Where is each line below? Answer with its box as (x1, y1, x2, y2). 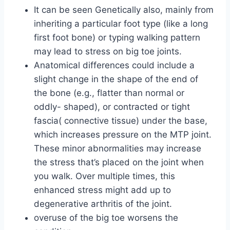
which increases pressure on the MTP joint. (34, 129, 212, 140)
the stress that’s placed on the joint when (34, 157, 204, 168)
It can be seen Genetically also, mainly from (34, 5, 214, 15)
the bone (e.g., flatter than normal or (34, 88, 184, 99)
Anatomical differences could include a (34, 60, 195, 71)
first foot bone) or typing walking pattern (34, 32, 200, 43)
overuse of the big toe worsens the (34, 213, 178, 223)
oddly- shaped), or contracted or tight (34, 102, 190, 112)
